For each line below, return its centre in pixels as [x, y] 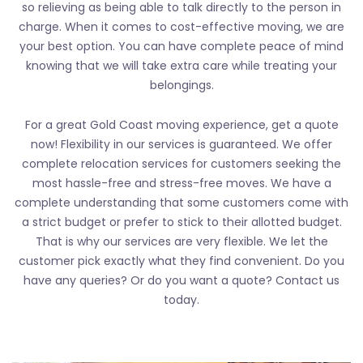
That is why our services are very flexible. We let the [181, 241]
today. [181, 299]
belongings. [181, 85]
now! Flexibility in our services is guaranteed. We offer [181, 144]
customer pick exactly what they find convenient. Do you [181, 261]
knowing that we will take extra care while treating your [181, 65]
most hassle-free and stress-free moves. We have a [181, 183]
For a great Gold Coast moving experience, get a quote [181, 124]
